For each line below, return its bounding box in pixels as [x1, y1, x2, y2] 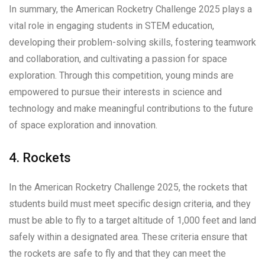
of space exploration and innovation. [9, 119, 157, 131]
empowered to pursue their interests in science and [9, 86, 222, 98]
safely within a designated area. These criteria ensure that [9, 231, 247, 243]
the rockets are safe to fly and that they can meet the [9, 247, 226, 259]
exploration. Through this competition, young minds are [9, 69, 234, 81]
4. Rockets [9, 150, 71, 165]
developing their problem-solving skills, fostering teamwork [9, 36, 256, 48]
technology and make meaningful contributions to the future [9, 102, 253, 114]
